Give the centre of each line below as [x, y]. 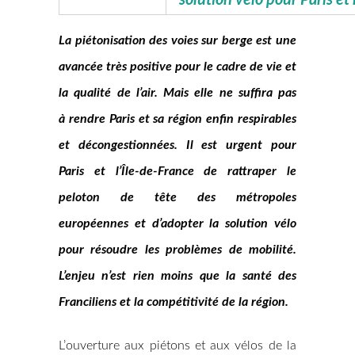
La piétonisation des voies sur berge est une [177, 40]
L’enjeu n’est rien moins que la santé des [177, 276]
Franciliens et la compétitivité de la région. [174, 302]
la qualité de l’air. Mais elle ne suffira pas [177, 93]
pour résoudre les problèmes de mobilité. [177, 250]
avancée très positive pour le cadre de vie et [177, 67]
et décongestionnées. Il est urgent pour [177, 145]
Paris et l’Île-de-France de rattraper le [177, 171]
